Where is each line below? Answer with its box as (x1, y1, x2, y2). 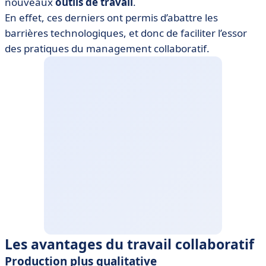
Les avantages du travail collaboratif (5, 234, 254, 254)
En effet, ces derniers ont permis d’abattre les (5, 10, 218, 24)
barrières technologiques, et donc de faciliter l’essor (5, 26, 247, 40)
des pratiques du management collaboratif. (5, 41, 210, 55)
